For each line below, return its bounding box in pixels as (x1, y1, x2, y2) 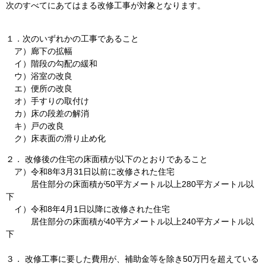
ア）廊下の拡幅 (6, 46, 72, 56)
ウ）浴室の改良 (6, 71, 72, 81)
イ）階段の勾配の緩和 (6, 58, 97, 68)
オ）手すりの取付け (6, 96, 89, 106)
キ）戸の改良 (6, 121, 64, 131)
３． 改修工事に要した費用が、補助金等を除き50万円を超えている (6, 254, 259, 264)
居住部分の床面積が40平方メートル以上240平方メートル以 (6, 216, 254, 226)
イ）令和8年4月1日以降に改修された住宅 (6, 204, 170, 214)
